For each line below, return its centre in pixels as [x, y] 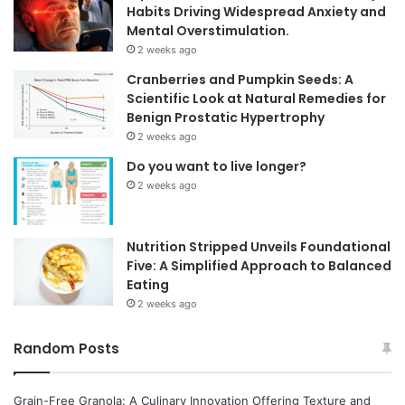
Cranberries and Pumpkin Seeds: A [240, 80]
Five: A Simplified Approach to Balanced [259, 266]
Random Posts [66, 349]
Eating [148, 285]
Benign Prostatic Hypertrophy [226, 118]
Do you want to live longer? [217, 167]
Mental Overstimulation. [208, 31]
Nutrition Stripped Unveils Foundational [259, 247]
